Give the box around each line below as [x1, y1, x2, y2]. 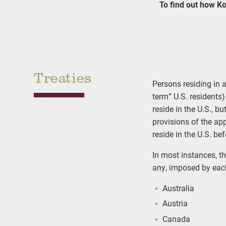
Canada [162, 213, 191, 224]
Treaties [34, 67, 92, 87]
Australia [162, 182, 195, 193]
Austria [162, 198, 188, 209]
